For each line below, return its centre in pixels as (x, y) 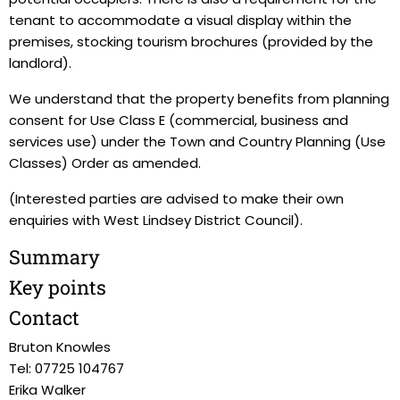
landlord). (40, 63)
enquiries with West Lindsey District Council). (156, 220)
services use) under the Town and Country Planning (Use (197, 142)
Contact (44, 317)
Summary (54, 257)
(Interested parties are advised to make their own (176, 199)
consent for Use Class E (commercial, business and (179, 120)
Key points (58, 287)
